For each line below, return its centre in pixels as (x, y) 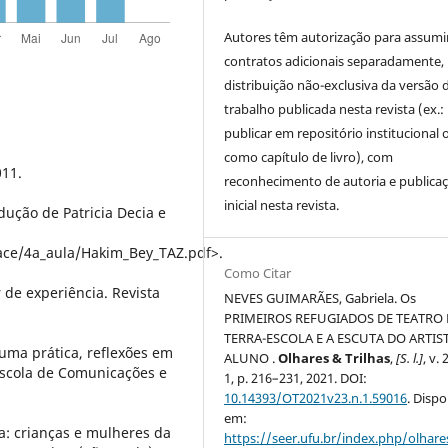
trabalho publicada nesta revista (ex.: (334, 109)
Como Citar (258, 273)
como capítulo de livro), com (309, 157)
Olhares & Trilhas (334, 358)
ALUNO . (251, 358)
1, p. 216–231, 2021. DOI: (296, 378)
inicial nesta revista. (282, 205)
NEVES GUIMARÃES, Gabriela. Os (320, 298)
